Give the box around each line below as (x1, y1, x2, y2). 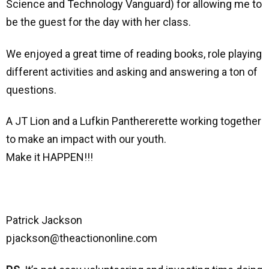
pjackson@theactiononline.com (6, 232, 157, 245)
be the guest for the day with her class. (6, 16, 191, 29)
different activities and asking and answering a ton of (6, 65, 258, 78)
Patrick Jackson (6, 214, 82, 227)
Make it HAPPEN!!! (6, 151, 93, 164)
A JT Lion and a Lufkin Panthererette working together (6, 115, 261, 128)
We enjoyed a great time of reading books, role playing (6, 47, 262, 60)
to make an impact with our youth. (6, 133, 166, 146)
